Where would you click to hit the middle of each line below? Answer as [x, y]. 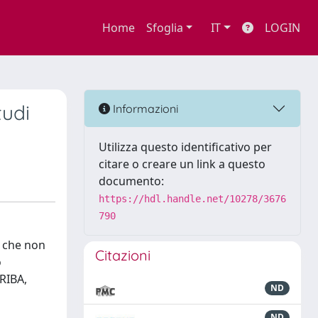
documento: [131, 181]
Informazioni [144, 108]
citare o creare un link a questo [182, 164]
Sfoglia [164, 28]
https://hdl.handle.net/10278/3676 [192, 199]
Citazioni [123, 255]
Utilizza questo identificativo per [185, 147]
